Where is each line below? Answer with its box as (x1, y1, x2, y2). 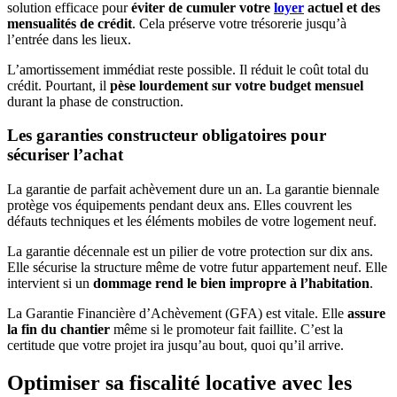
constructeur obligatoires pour (103, 126, 326, 145)
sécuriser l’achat (7, 145, 123, 165)
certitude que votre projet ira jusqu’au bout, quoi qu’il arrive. (7, 338, 344, 354)
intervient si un (7, 276, 93, 292)
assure (347, 306, 385, 322)
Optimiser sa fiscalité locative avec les (7, 370, 352, 394)
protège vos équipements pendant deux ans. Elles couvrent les (7, 198, 352, 214)
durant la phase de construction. (7, 93, 183, 109)
